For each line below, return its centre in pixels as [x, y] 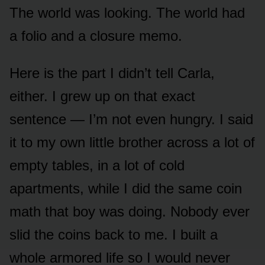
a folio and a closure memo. [96, 36]
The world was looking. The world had [127, 13]
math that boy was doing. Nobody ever [130, 212]
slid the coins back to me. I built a [114, 235]
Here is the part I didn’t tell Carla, [112, 73]
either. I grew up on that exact [102, 96]
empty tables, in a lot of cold [97, 166]
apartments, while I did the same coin [126, 189]
